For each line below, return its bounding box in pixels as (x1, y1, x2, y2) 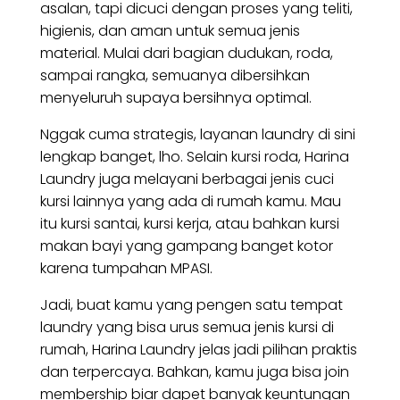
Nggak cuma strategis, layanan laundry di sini (39, 124, 355, 146)
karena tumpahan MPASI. (39, 258, 212, 279)
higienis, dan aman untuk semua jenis (39, 21, 300, 42)
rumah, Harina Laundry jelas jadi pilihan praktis (39, 339, 357, 361)
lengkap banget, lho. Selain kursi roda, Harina (39, 146, 349, 168)
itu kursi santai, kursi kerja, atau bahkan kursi (39, 213, 339, 235)
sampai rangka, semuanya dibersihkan (39, 65, 310, 87)
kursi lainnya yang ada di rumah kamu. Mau (39, 191, 341, 212)
